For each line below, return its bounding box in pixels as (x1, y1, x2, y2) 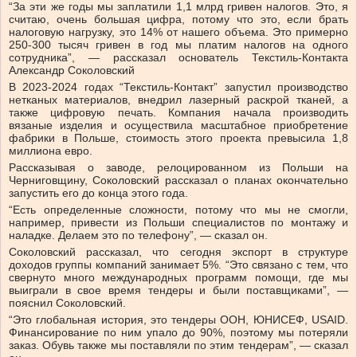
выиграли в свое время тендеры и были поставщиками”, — (9, 284, 348, 297)
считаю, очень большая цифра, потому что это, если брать (9, 13, 348, 26)
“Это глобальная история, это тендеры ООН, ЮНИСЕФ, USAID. (9, 313, 348, 327)
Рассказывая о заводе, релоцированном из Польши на (9, 161, 348, 175)
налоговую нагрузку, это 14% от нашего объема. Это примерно (9, 25, 348, 39)
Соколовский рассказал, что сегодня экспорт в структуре (9, 245, 348, 259)
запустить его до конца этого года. (9, 186, 188, 200)
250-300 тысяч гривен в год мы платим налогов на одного (9, 38, 348, 52)
